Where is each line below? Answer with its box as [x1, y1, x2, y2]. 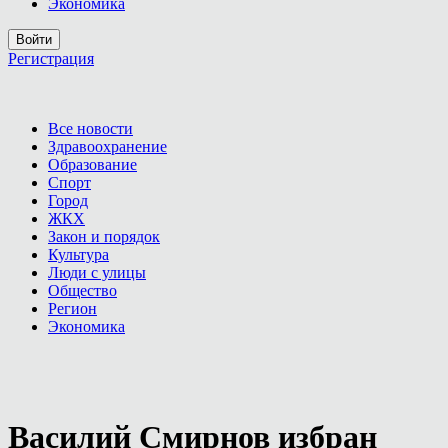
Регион [48, 300, 97, 317]
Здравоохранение [48, 138, 167, 155]
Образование [48, 156, 137, 173]
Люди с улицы [48, 264, 146, 281]
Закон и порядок [48, 228, 160, 245]
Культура [48, 246, 109, 263]
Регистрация [8, 50, 94, 67]
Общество [48, 282, 117, 299]
